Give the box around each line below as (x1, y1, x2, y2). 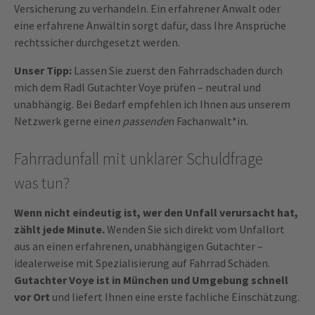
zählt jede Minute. (14, 222, 105, 237)
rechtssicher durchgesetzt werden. (14, 35, 180, 50)
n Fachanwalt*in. (168, 114, 248, 129)
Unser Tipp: (14, 63, 72, 78)
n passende (114, 114, 168, 129)
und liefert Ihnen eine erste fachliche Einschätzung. (50, 290, 300, 304)
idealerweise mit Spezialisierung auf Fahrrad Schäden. (14, 256, 270, 271)
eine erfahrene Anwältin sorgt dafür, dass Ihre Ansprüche (14, 18, 286, 33)
